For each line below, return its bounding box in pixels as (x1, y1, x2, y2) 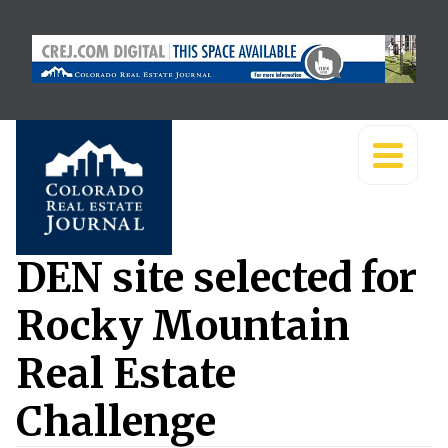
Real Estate (16, 349, 236, 399)
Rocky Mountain (16, 301, 350, 351)
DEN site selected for (16, 253, 417, 303)
